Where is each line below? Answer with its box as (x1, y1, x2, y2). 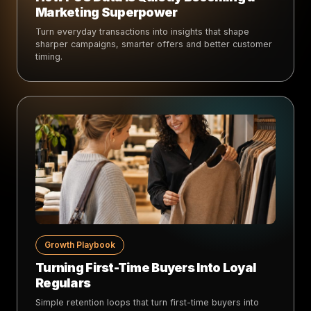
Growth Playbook (44, 239, 115, 250)
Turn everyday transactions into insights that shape (35, 26, 249, 37)
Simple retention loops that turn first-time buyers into (35, 296, 259, 308)
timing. (35, 51, 62, 62)
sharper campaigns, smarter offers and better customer (35, 38, 272, 49)
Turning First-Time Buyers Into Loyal (35, 260, 257, 275)
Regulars (35, 275, 91, 290)
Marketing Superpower (35, 4, 178, 19)
